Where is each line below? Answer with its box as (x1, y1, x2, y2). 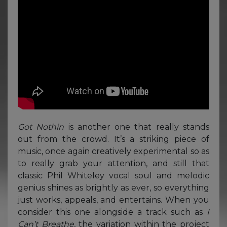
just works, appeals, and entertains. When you (18, 195, 209, 205)
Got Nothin (18, 122, 64, 132)
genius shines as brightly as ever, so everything (18, 182, 209, 193)
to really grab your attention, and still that (18, 158, 209, 168)
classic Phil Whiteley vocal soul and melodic (18, 170, 209, 180)
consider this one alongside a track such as (18, 207, 207, 217)
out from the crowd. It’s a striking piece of (18, 134, 209, 144)
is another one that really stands (64, 122, 210, 132)
